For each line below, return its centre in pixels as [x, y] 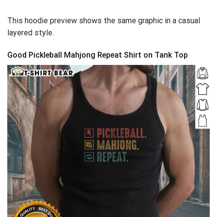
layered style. [31, 32]
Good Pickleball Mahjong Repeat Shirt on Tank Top [98, 55]
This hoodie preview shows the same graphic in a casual [104, 20]
